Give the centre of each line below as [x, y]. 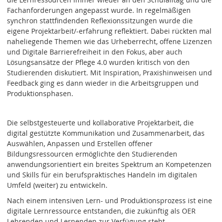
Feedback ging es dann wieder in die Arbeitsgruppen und [103, 83]
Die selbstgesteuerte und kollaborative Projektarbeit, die [101, 123]
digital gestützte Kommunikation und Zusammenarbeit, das [106, 133]
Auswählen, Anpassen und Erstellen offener [80, 144]
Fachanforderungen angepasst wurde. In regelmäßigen [99, 10]
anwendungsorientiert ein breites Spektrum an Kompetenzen [110, 165]
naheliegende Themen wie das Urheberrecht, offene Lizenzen [110, 42]
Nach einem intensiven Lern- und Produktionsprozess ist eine [110, 200]
